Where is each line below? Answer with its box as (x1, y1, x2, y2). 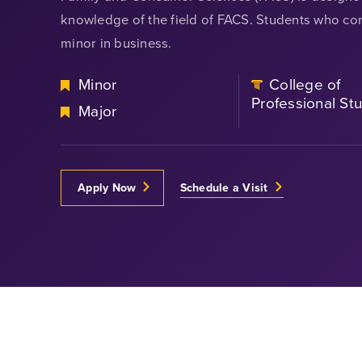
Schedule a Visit (179, 179, 268, 196)
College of (269, 73, 341, 96)
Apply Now (78, 179, 137, 196)
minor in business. (61, 33, 172, 53)
